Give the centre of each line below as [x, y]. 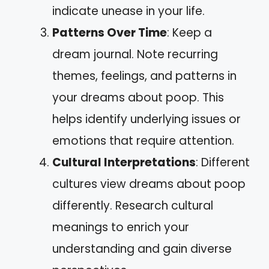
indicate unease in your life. [128, 11]
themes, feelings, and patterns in [144, 76]
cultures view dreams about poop [149, 184]
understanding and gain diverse [142, 249]
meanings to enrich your [121, 227]
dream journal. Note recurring [135, 54]
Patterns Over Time [110, 32]
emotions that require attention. [143, 141]
